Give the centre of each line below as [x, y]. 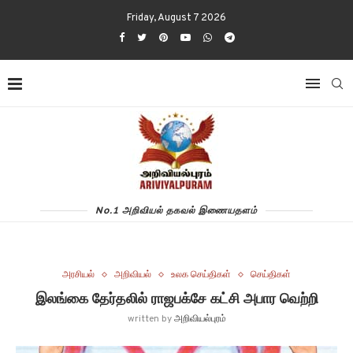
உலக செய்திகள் [201, 275]
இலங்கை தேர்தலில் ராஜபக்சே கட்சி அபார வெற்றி [176, 299]
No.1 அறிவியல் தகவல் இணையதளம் [176, 210]
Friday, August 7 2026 [176, 18]
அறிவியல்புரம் [200, 319]
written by [150, 319]
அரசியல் [78, 275]
